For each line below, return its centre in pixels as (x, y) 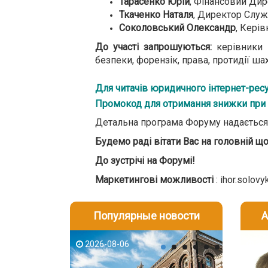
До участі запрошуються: (153, 47)
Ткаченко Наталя (156, 15)
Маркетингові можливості (154, 180)
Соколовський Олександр (177, 28)
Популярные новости (146, 216)
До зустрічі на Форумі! (145, 161)
